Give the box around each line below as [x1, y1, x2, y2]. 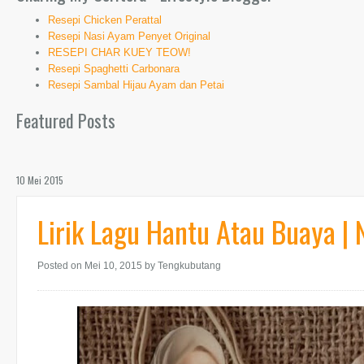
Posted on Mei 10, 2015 [37, 259, 142, 271]
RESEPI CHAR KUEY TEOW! [48, 46, 191, 58]
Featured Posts [16, 106, 115, 133]
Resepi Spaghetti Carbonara [48, 63, 180, 75]
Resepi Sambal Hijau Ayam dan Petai [48, 79, 224, 91]
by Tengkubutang [142, 259, 221, 271]
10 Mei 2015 [16, 172, 63, 187]
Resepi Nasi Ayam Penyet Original [48, 30, 210, 42]
